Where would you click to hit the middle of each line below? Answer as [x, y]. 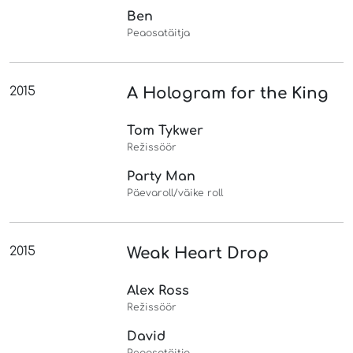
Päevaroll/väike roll [175, 193]
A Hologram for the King [228, 93]
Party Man [162, 176]
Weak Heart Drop [198, 253]
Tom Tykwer [165, 130]
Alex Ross [158, 290]
